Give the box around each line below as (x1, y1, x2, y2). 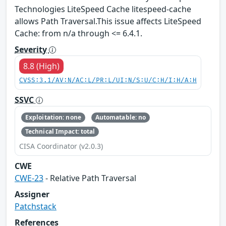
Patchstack (15, 201, 56, 212)
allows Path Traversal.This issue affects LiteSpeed (15, 15, 201, 27)
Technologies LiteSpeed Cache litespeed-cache (15, 3, 191, 15)
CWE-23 (15, 173, 43, 184)
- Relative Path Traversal (43, 173, 136, 184)
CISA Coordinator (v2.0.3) (19, 141, 103, 151)
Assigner (15, 189, 49, 200)
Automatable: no (95, 112, 146, 122)
